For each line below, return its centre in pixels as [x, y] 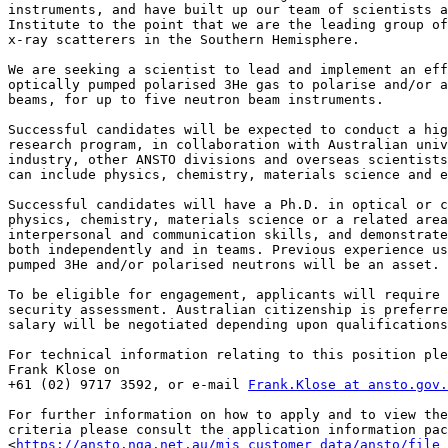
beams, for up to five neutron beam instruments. [196, 100]
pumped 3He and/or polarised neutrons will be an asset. [224, 265]
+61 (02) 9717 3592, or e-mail [128, 385]
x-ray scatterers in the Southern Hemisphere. [184, 40]
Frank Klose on [68, 370]
